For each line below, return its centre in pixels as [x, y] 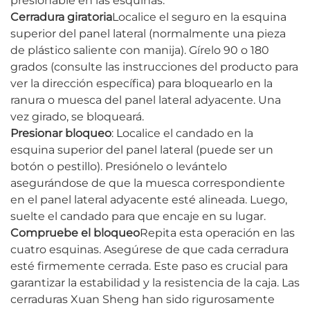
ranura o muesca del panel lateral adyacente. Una [146, 100]
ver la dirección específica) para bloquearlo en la [142, 84]
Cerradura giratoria [61, 17]
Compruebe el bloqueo [75, 233]
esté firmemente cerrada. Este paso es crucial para [149, 266]
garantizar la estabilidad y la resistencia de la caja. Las [155, 283]
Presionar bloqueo [61, 134]
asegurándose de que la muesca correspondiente [148, 183]
